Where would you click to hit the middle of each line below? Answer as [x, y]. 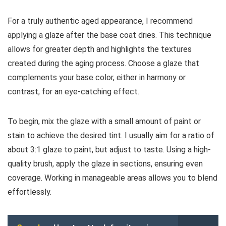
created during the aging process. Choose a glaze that [103, 64]
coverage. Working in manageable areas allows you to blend [112, 178]
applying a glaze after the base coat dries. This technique [109, 35]
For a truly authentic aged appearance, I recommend [100, 21]
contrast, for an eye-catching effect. [73, 92]
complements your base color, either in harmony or [97, 78]
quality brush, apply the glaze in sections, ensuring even [105, 164]
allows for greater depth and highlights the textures [100, 49]
